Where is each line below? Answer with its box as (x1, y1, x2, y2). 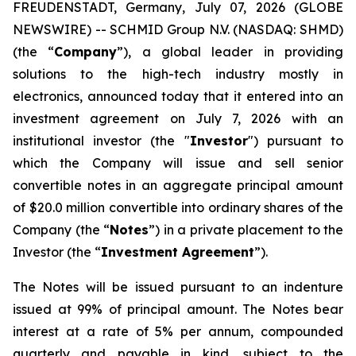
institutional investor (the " (13, 133, 190, 149)
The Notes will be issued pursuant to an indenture (13, 279, 343, 295)
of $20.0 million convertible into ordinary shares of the (13, 199, 343, 215)
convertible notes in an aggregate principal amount (13, 177, 343, 193)
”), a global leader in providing (117, 44, 344, 60)
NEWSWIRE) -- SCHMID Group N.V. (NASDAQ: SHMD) (13, 21, 343, 37)
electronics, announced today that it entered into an (13, 88, 343, 104)
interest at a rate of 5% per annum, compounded (13, 323, 343, 339)
